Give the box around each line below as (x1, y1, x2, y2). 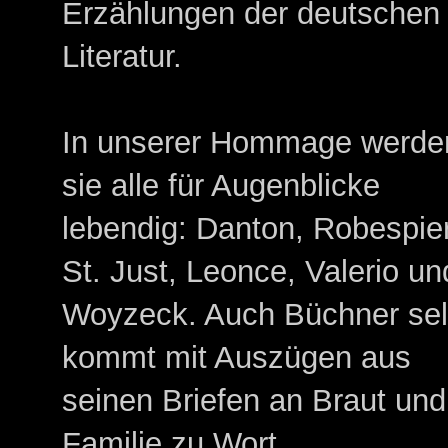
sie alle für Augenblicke (62, 168, 381, 204)
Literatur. (62, 39, 183, 75)
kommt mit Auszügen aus (62, 340, 412, 376)
